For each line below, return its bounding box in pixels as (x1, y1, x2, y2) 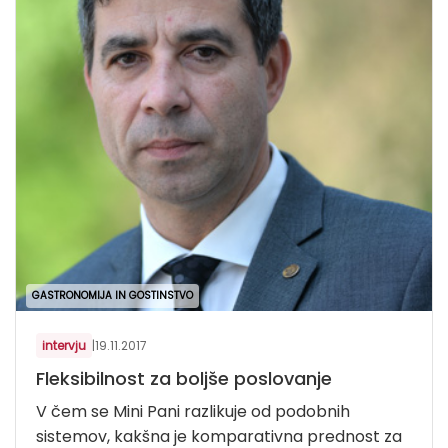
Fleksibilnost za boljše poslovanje (36, 366, 332, 392)
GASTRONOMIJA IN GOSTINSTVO (32, 288, 193, 304)
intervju (42, 337, 86, 355)
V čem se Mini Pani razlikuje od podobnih (36, 400, 350, 424)
